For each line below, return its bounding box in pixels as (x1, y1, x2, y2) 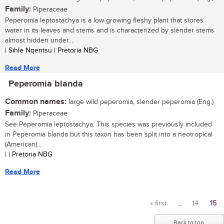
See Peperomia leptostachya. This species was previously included (5, 120, 212, 129)
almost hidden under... (5, 36, 73, 45)
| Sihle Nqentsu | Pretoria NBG (5, 46, 98, 55)
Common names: (5, 97, 66, 107)
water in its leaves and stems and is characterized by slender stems (5, 26, 214, 35)
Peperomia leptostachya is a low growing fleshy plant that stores (5, 16, 203, 25)
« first (150, 199, 166, 208)
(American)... (5, 140, 41, 149)
